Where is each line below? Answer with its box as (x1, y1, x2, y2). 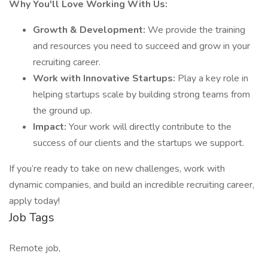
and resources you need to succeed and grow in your (33, 39, 250, 53)
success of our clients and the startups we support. (33, 136, 244, 150)
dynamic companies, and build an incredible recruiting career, (9, 178, 254, 191)
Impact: (33, 120, 69, 133)
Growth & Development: (33, 23, 148, 36)
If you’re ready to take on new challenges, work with (9, 162, 225, 175)
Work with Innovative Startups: (33, 72, 178, 85)
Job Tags (9, 209, 54, 226)
